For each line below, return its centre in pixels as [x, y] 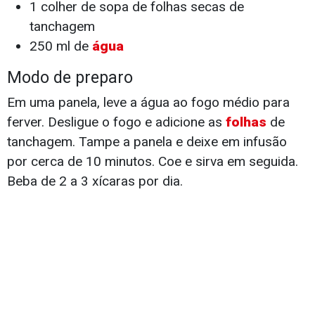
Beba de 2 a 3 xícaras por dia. [95, 181]
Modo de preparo [70, 78]
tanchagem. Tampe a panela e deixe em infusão [147, 142]
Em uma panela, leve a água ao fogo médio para [148, 103]
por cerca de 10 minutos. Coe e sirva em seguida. [153, 162]
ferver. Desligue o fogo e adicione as [116, 122]
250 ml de [61, 46]
